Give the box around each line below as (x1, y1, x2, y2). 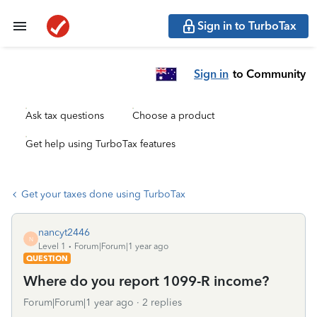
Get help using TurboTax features (25, 138, 175, 150)
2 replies (142, 296, 182, 309)
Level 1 (38, 241, 66, 251)
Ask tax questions (25, 110, 104, 122)
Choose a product (132, 110, 214, 122)
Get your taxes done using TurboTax (21, 188, 185, 200)
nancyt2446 (38, 226, 90, 238)
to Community (233, 67, 306, 81)
